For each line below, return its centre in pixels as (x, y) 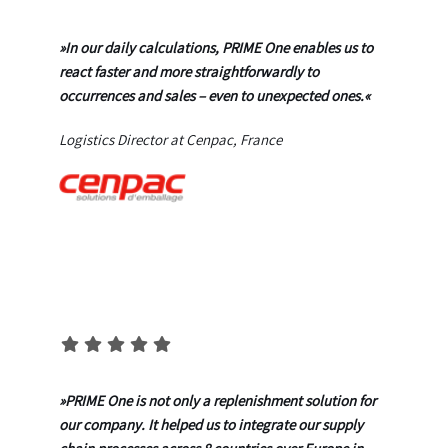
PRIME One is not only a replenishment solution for (220, 400)
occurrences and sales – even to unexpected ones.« (214, 95)
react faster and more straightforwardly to (189, 71)
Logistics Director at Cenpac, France (170, 139)
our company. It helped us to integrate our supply (211, 424)
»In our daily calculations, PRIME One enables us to (216, 47)
